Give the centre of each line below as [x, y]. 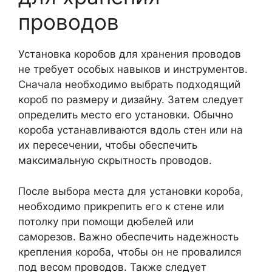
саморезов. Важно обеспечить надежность [128, 236]
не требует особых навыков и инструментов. [133, 69]
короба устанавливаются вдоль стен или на [131, 130]
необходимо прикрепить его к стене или [121, 206]
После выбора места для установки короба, [131, 191]
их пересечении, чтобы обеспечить [108, 145]
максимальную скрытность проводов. [115, 160]
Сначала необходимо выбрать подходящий [129, 84]
